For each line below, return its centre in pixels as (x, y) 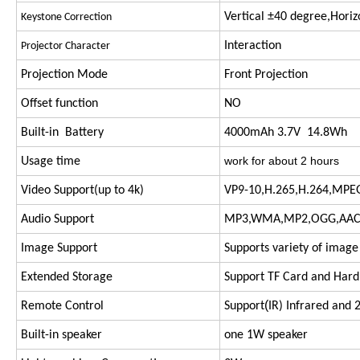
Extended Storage (67, 278)
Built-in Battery (62, 133)
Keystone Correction (66, 18)
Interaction (253, 46)
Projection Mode (64, 75)
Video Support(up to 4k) (82, 191)
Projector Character (65, 47)
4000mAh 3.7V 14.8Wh (286, 133)
